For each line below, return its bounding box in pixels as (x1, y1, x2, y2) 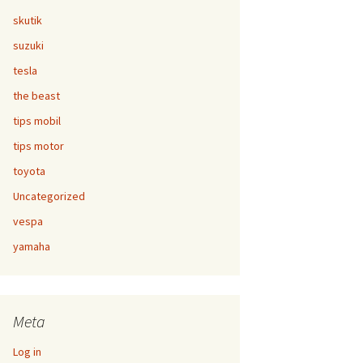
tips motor (13, 139, 64, 153)
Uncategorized (13, 189, 85, 203)
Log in (13, 344, 41, 359)
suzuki (13, 38, 44, 53)
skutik (13, 13, 42, 28)
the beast (13, 88, 60, 103)
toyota (13, 164, 45, 178)
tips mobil (13, 113, 61, 128)
